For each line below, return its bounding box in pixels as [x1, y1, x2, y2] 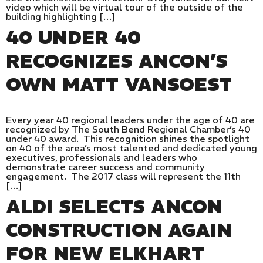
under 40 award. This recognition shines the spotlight [6, 132, 249, 144]
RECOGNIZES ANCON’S [6, 49, 228, 73]
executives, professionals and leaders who [6, 151, 197, 163]
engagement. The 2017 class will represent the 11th [6, 170, 241, 182]
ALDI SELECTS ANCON [6, 194, 222, 218]
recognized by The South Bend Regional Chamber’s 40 [6, 123, 251, 135]
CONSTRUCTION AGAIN [6, 218, 232, 242]
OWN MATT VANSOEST [6, 72, 232, 96]
